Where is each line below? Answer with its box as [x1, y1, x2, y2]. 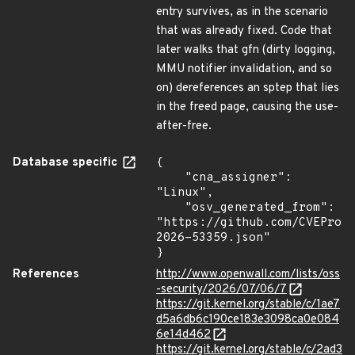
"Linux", [156, 185, 213, 200]
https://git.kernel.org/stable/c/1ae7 [156, 297, 340, 312]
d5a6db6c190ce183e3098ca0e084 [156, 312, 339, 327]
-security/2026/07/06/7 [156, 282, 287, 297]
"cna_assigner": [156, 170, 185, 185]
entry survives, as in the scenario [156, 5, 328, 20]
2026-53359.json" [156, 231, 270, 246]
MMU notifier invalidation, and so [156, 62, 332, 77]
